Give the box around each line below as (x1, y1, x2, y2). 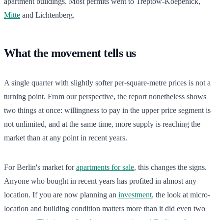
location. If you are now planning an (4, 190, 118, 199)
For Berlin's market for (4, 163, 76, 171)
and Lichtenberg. (20, 10, 75, 19)
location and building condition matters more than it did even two (4, 204, 205, 213)
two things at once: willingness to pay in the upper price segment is (4, 106, 211, 114)
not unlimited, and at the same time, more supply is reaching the (4, 119, 200, 128)
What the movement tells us (4, 46, 136, 59)
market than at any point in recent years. (4, 133, 127, 142)
